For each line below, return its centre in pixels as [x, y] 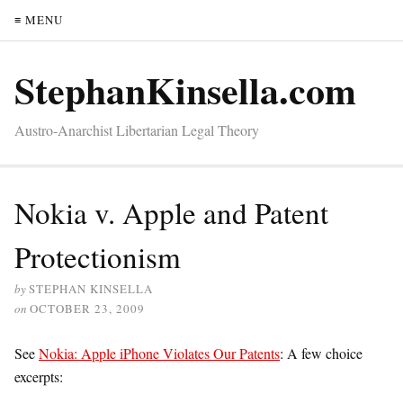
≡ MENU [39, 20]
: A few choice [321, 353]
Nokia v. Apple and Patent [171, 212]
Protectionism [98, 256]
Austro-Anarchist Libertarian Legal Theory [137, 130]
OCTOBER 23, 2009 [87, 309]
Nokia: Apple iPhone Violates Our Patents [159, 353]
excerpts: [39, 376]
